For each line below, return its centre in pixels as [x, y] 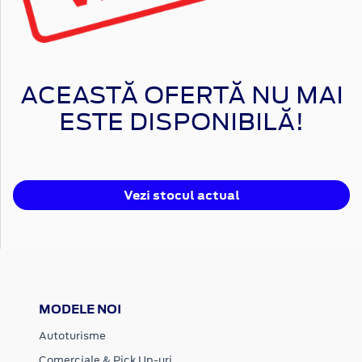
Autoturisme [72, 335]
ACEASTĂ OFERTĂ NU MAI [181, 94]
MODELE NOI [80, 309]
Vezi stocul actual [181, 195]
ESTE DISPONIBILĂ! [181, 121]
